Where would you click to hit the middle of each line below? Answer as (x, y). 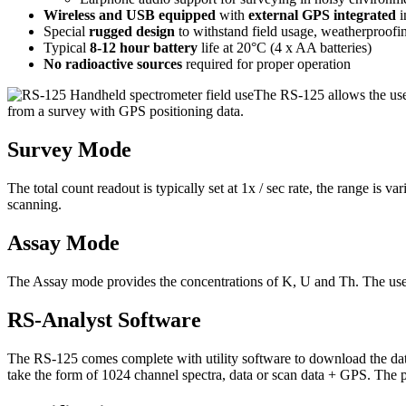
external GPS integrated (322, 15)
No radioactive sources (113, 64)
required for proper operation (266, 64)
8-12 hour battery (144, 48)
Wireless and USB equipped (130, 15)
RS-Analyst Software (104, 319)
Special (66, 32)
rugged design (132, 32)
